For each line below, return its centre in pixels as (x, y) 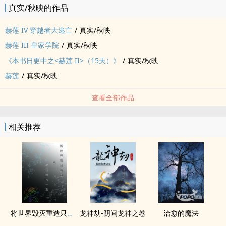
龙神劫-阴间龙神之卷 (113, 213)
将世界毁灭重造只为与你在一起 (70, 213)
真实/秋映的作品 (38, 8)
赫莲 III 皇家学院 (32, 45)
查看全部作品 (113, 98)
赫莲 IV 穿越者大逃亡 (39, 30)
